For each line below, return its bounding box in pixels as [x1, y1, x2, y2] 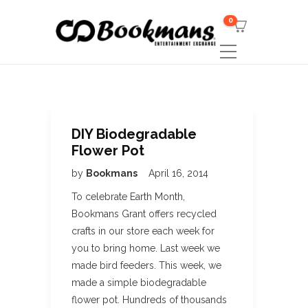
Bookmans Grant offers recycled [71, 208, 217, 219]
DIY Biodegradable [71, 126, 197, 142]
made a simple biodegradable [71, 277, 206, 288]
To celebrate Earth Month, [71, 191, 185, 202]
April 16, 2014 [148, 168, 208, 179]
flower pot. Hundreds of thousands [71, 294, 227, 305]
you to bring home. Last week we [71, 243, 220, 254]
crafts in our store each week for [71, 225, 214, 236]
